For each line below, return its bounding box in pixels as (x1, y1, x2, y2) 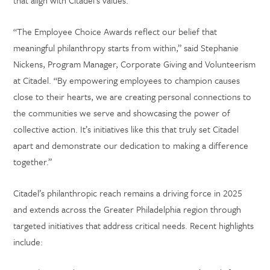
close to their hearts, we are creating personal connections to (13, 90, 252, 103)
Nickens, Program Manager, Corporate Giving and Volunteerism (13, 57, 256, 71)
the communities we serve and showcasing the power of (13, 106, 231, 119)
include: (13, 235, 43, 248)
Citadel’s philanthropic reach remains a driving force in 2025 (13, 186, 243, 199)
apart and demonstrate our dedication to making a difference (13, 139, 249, 152)
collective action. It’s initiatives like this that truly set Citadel (13, 122, 239, 136)
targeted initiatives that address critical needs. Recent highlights (13, 219, 254, 232)
